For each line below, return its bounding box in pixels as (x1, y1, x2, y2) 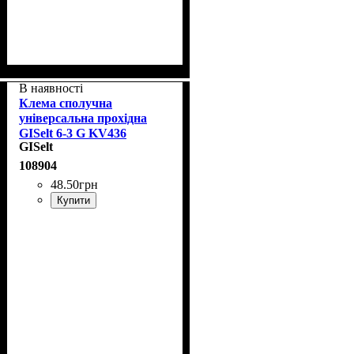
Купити (57, 194, 90, 206)
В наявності (19, 81, 83, 95)
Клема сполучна (19, 96, 112, 110)
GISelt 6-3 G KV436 (19, 126, 126, 140)
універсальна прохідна (19, 111, 147, 125)
